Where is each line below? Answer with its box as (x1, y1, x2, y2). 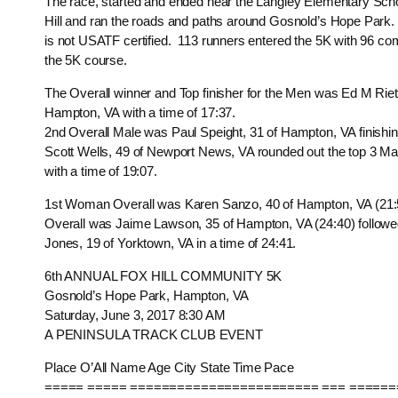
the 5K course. (44, 52, 127, 68)
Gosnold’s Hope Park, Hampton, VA (44, 288, 250, 304)
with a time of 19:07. (44, 163, 157, 179)
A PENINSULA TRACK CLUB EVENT (44, 327, 263, 343)
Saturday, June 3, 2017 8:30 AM (44, 307, 226, 323)
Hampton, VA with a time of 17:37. (44, 105, 236, 121)
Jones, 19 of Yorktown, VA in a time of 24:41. (44, 235, 297, 251)
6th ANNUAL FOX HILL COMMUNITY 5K (44, 268, 283, 284)
